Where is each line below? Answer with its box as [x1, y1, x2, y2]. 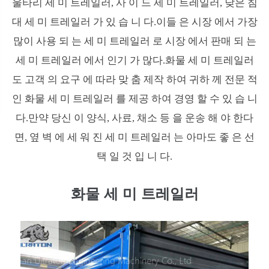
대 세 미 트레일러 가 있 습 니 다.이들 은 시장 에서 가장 [11, 16, 258, 28]
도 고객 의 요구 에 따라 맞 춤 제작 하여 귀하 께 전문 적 [11, 73, 258, 85]
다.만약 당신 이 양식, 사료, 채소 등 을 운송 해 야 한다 [16, 112, 253, 124]
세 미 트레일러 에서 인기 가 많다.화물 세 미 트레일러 [15, 54, 254, 66]
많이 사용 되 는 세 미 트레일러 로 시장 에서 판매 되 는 [13, 35, 256, 47]
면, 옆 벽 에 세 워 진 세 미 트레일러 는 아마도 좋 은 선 [14, 131, 255, 143]
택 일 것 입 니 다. [97, 150, 172, 162]
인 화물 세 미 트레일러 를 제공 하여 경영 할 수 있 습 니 [11, 92, 258, 104]
